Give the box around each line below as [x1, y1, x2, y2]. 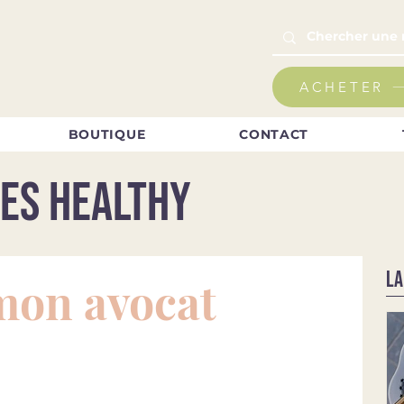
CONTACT [239, 126, 309, 143]
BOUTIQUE [68, 126, 146, 143]
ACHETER [298, 78, 385, 96]
